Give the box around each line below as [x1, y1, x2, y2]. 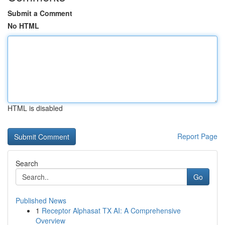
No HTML [8, 21, 39, 31]
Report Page [177, 131, 217, 141]
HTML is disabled [8, 103, 63, 113]
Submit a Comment [8, 8, 72, 18]
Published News [16, 195, 66, 205]
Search [16, 158, 38, 168]
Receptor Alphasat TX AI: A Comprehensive [42, 205, 181, 215]
